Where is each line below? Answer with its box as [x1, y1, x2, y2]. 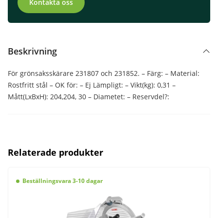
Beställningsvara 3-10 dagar [22, 177, 103, 185]
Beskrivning [8, 45, 57, 57]
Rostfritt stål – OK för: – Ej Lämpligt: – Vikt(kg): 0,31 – [8, 80, 176, 90]
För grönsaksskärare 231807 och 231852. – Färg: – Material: [8, 69, 200, 78]
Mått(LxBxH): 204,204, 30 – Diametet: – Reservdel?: [8, 92, 169, 102]
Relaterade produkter [8, 146, 103, 158]
